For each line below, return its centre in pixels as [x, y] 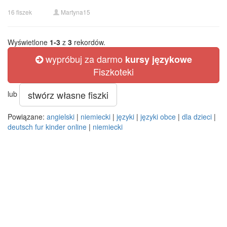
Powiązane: [27, 117]
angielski [61, 117]
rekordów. [89, 42]
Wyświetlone [29, 42]
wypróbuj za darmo [84, 59]
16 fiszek [20, 12]
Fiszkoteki [113, 71]
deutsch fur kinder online [47, 127]
